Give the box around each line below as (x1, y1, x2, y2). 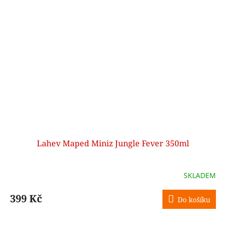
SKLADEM (184, 170, 216, 180)
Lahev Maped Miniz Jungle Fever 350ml (37, 138, 189, 149)
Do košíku (178, 195, 210, 205)
